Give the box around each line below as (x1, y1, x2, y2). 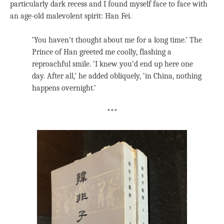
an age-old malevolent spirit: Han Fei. (10, 11, 131, 21)
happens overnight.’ (32, 83, 96, 93)
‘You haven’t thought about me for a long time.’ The (32, 35, 202, 45)
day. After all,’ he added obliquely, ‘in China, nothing (32, 71, 201, 81)
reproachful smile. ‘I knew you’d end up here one (32, 59, 193, 69)
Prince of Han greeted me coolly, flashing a (32, 47, 171, 57)
